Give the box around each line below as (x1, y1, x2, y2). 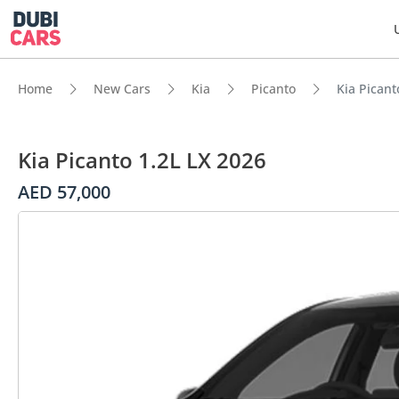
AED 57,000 (18, 180, 110, 204)
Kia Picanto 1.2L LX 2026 (18, 145, 266, 175)
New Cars (94, 80, 151, 97)
